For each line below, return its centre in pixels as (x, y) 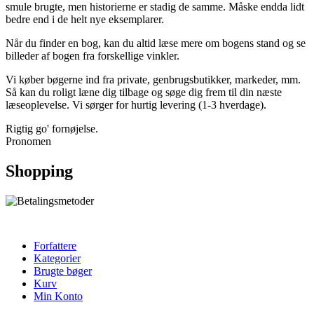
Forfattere (55, 246)
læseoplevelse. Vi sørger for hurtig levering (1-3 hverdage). (136, 105)
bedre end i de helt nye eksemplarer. (85, 20)
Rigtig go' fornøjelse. (52, 129)
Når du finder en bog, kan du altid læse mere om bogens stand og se (156, 43)
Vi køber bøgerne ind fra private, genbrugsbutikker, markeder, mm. (153, 80)
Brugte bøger (63, 271)
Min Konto (58, 296)
